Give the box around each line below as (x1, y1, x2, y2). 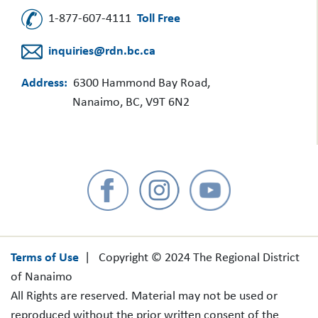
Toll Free (137, 12, 180, 26)
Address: (21, 76, 67, 90)
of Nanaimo (11, 270, 72, 284)
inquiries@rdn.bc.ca (48, 45, 155, 59)
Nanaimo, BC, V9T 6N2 (72, 95, 190, 109)
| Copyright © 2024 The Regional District (79, 251, 300, 265)
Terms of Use (11, 251, 79, 265)
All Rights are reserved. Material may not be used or (11, 289, 278, 303)
